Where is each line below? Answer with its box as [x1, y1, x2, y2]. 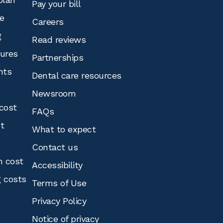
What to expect [32, 124, 96, 134]
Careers [32, 16, 64, 27]
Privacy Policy [32, 196, 86, 206]
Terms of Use [32, 178, 86, 188]
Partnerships [32, 52, 83, 63]
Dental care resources [32, 70, 121, 81]
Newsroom [32, 88, 76, 99]
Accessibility [32, 160, 83, 170]
